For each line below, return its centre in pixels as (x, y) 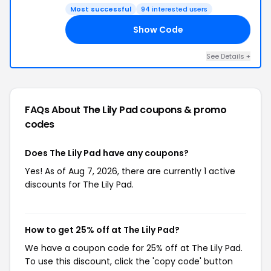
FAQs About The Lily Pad (83, 110)
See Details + (228, 56)
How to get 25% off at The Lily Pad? (102, 230)
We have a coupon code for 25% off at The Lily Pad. (134, 248)
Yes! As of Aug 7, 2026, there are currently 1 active (130, 171)
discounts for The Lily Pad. (79, 184)
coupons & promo (183, 110)
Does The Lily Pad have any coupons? (107, 153)
